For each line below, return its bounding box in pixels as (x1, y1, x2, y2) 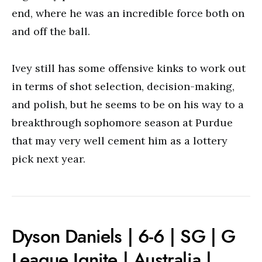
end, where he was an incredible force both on (12, 6, 244, 20)
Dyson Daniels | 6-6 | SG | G (12, 223, 236, 249)
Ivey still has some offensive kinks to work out (12, 61, 246, 75)
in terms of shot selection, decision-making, (12, 80, 235, 93)
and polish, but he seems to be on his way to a (12, 98, 244, 111)
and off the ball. (12, 25, 90, 38)
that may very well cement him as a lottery (12, 134, 227, 147)
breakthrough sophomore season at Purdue (12, 116, 233, 129)
